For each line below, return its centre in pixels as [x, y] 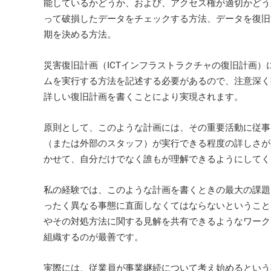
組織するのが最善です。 [93, 237]
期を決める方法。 [80, 34]
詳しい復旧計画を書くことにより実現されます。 [143, 97]
